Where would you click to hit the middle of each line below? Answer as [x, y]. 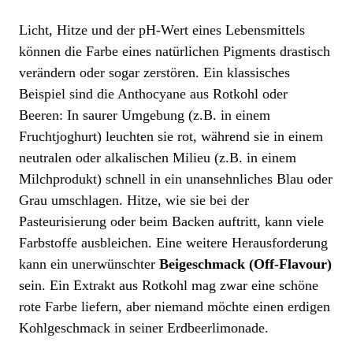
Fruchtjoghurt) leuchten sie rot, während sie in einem [171, 137]
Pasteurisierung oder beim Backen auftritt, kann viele [171, 222]
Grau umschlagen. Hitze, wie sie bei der [134, 201]
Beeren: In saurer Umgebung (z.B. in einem [145, 115]
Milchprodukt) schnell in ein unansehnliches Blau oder [176, 179]
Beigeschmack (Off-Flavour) [245, 264]
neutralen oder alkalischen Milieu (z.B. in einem [158, 158]
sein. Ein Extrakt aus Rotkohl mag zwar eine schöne [169, 286]
